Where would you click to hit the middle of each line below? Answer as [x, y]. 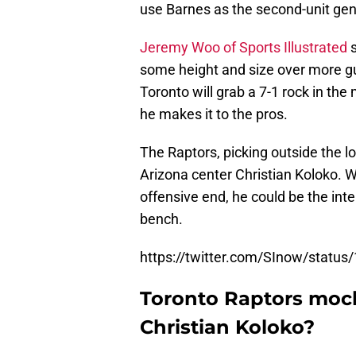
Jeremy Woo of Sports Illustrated [244, 48]
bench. [161, 219]
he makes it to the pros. [214, 114]
